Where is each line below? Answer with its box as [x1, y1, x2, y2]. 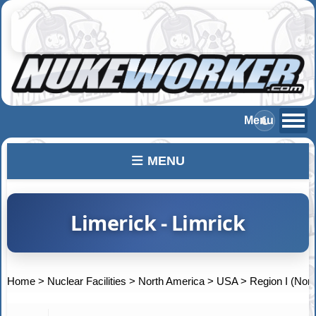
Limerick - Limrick [71, 208, 245, 236]
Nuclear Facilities [47, 274, 127, 287]
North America [138, 274, 205, 287]
